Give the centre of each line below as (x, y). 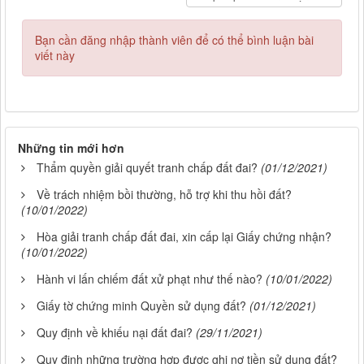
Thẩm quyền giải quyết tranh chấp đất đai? (147, 168)
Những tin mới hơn (71, 148)
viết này (55, 56)
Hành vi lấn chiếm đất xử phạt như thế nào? (149, 279)
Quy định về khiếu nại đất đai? (115, 333)
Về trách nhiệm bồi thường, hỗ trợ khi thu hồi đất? (164, 195)
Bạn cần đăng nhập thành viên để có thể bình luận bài (174, 40)
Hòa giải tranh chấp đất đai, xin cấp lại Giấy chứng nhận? (184, 237)
